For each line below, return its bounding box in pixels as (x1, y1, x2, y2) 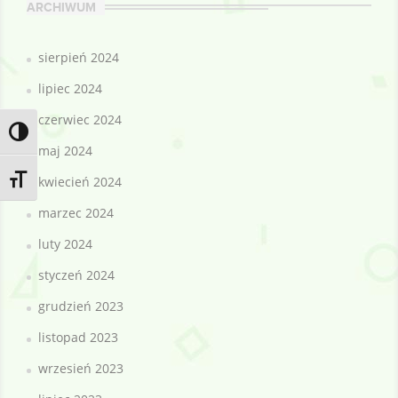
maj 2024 (38, 141, 92, 159)
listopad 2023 (38, 328, 118, 346)
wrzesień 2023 (38, 359, 123, 377)
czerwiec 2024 (38, 110, 122, 128)
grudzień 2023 (38, 297, 123, 314)
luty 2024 (38, 235, 92, 252)
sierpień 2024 (38, 48, 119, 66)
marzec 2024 (38, 203, 114, 221)
